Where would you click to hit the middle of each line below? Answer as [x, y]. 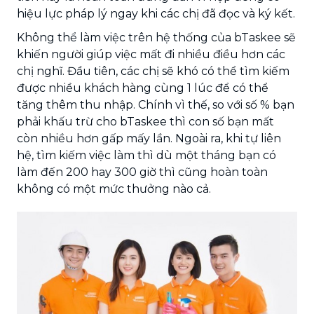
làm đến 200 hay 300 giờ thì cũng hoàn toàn [142, 172]
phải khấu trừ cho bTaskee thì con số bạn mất [145, 122]
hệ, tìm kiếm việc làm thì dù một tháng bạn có [146, 155]
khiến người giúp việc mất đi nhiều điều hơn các [151, 54]
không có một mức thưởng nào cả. [114, 189]
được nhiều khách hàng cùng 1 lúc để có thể [143, 88]
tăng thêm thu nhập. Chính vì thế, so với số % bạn [156, 105]
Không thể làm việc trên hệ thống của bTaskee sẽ [156, 37]
